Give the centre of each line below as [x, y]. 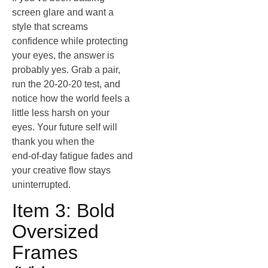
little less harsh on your [61, 112]
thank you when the [53, 141]
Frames [45, 253]
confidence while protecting [70, 41]
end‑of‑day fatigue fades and [72, 156]
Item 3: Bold [63, 211]
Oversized [55, 232]
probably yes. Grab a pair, [66, 69]
